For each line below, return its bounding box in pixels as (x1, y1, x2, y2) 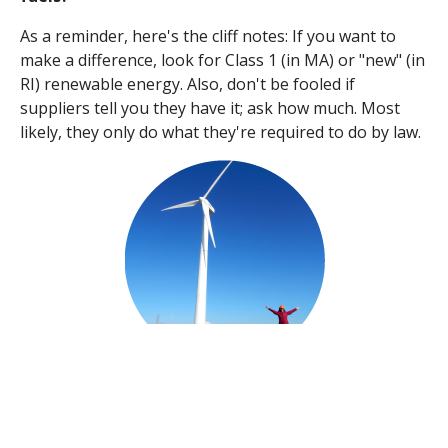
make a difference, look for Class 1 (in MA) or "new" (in (20, 49, 425, 72)
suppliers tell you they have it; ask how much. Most (20, 97, 400, 120)
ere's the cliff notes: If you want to (142, 25, 396, 48)
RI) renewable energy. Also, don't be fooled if (20, 73, 355, 96)
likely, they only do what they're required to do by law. (20, 121, 425, 144)
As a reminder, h (20, 25, 142, 48)
